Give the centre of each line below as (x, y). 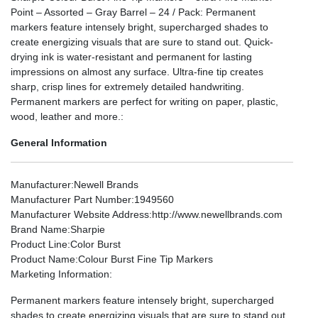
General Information (59, 142)
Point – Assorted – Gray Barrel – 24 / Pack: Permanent (133, 12)
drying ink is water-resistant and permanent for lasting (131, 56)
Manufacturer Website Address (80, 214)
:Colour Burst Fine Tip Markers (144, 259)
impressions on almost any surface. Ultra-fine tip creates (137, 71)
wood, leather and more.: (67, 116)
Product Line (39, 244)
